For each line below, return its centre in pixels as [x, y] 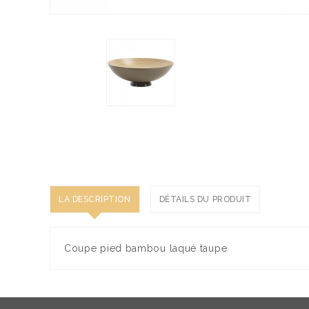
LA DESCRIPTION [95, 200]
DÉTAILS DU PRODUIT [205, 200]
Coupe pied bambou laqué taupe [146, 249]
